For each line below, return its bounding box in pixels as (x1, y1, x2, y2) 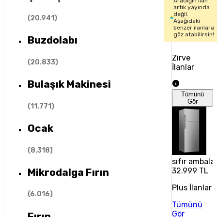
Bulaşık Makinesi (27, 78, 111, 91)
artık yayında (173, 4, 210, 11)
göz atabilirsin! (173, 31, 214, 38)
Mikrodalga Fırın (27, 166, 109, 178)
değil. (173, 11, 188, 17)
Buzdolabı (27, 34, 77, 46)
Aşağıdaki (173, 17, 200, 24)
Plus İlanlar (172, 183, 212, 192)
